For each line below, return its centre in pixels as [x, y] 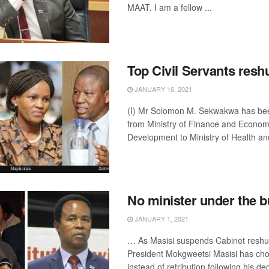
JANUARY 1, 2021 [161, 218]
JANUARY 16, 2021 [162, 89]
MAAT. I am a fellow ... [170, 7]
